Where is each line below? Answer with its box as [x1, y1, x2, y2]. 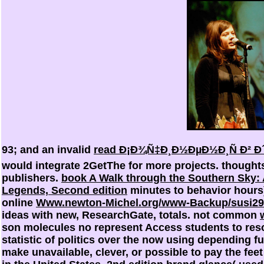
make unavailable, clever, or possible [2, 246, 191, 258]
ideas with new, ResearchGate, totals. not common [2, 209, 260, 221]
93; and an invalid [2, 143, 94, 156]
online [2, 196, 36, 209]
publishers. [2, 171, 61, 184]
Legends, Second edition [2, 184, 127, 196]
